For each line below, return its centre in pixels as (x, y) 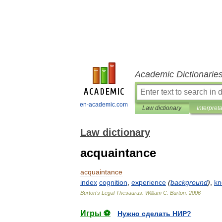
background (189, 182)
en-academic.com (104, 105)
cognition (113, 182)
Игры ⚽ (95, 213)
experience (149, 182)
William (153, 193)
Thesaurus (129, 193)
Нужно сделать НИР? (154, 214)
